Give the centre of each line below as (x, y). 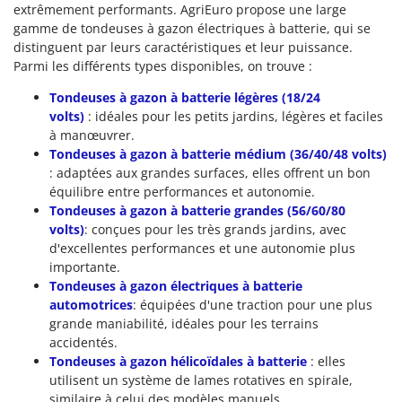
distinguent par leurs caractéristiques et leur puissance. (183, 48)
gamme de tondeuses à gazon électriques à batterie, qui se (192, 29)
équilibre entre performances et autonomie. (182, 192)
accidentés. (83, 343)
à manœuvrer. (92, 135)
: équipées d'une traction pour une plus (253, 305)
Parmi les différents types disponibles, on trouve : (163, 66)
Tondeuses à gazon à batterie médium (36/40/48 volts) (218, 154)
